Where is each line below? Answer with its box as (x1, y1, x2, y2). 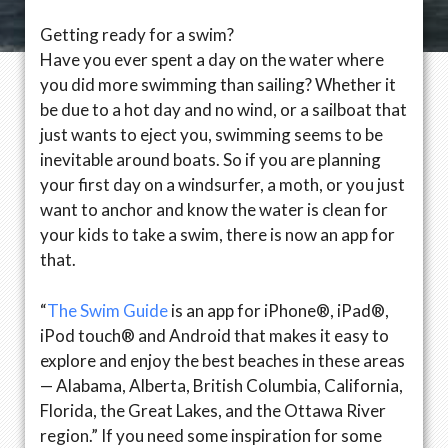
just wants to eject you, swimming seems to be (40, 124, 383, 145)
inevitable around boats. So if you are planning (40, 149, 381, 170)
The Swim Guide (47, 299, 168, 321)
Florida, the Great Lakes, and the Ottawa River (40, 399, 386, 421)
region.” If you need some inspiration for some (40, 424, 382, 446)
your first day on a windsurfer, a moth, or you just (40, 174, 405, 195)
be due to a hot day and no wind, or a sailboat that (40, 99, 407, 120)
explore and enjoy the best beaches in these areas (40, 349, 405, 371)
